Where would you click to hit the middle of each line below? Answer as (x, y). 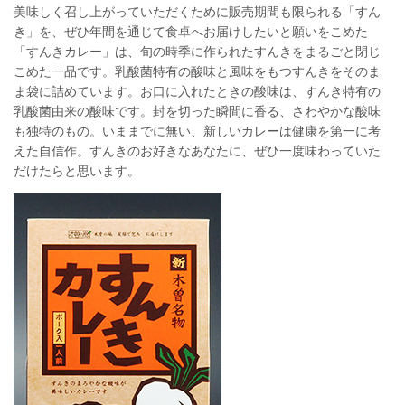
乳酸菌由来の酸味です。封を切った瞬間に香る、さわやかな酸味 (197, 110)
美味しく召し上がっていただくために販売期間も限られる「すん (197, 11)
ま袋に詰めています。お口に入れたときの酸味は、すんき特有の (197, 90)
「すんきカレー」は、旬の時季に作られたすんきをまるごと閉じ (197, 51)
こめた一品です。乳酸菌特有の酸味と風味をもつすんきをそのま (197, 71)
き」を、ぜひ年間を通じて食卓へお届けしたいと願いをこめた (191, 31)
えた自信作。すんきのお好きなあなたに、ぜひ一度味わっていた (197, 150)
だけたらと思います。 (77, 170)
